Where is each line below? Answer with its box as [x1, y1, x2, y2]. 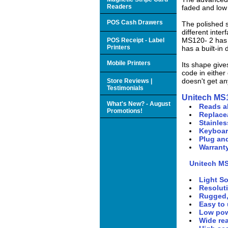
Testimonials [107, 84, 144, 92]
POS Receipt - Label [107, 36, 164, 44]
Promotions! [107, 107, 142, 115]
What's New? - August [107, 100, 170, 107]
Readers [107, 3, 132, 10]
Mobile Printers [107, 59, 151, 67]
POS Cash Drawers [107, 18, 163, 26]
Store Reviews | [107, 77, 152, 84]
